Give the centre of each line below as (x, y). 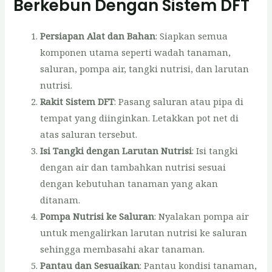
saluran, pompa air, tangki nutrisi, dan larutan (145, 68)
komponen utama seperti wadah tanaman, (136, 52)
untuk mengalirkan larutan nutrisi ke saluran (144, 232)
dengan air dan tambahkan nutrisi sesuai (133, 167)
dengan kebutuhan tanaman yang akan (129, 183)
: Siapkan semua (192, 36)
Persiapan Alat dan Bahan (98, 36)
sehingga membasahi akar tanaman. (123, 249)
